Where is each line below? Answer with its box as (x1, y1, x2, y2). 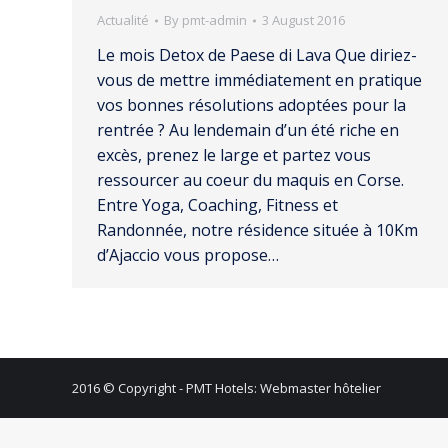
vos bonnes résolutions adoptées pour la (97, 94, 406, 116)
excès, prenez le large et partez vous (97, 144, 371, 166)
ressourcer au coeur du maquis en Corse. (97, 169, 404, 191)
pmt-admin (182, 11, 247, 29)
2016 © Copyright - (72, 378, 186, 397)
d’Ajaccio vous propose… (97, 244, 279, 266)
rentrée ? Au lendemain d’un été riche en (97, 119, 399, 141)
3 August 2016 (262, 11, 345, 29)
